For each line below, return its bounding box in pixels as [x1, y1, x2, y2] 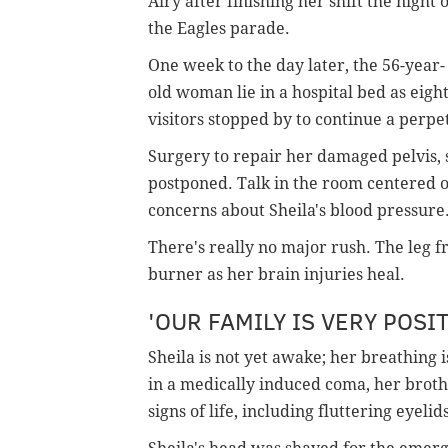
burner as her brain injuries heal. [148, 264, 405, 284]
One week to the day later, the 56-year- [148, 55, 445, 75]
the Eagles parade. [148, 18, 290, 38]
